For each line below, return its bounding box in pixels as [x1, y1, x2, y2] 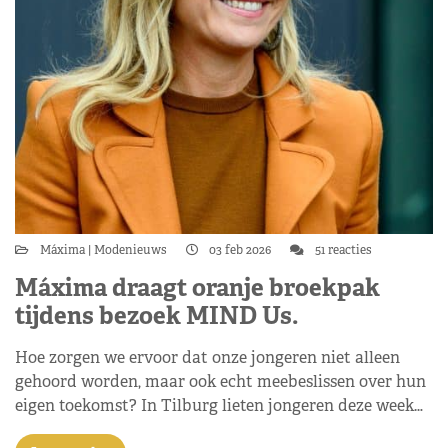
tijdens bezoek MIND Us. [15, 300, 299, 331]
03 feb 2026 [206, 242, 274, 258]
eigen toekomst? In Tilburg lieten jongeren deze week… [15, 395, 423, 416]
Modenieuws [91, 242, 170, 258]
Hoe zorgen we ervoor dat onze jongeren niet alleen [15, 347, 400, 368]
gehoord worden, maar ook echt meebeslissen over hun [15, 371, 426, 392]
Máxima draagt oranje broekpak [15, 272, 380, 303]
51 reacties [312, 242, 372, 258]
